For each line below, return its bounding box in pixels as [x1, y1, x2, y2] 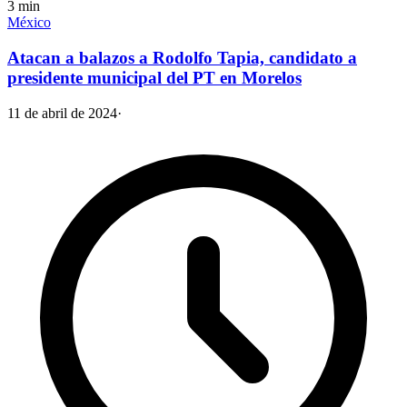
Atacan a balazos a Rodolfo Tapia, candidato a [7, 48, 357, 68]
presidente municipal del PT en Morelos [7, 68, 302, 88]
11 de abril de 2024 [7, 104, 117, 121]
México [7, 15, 51, 31]
